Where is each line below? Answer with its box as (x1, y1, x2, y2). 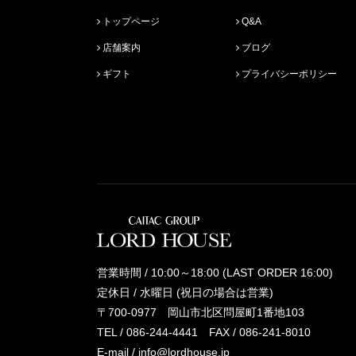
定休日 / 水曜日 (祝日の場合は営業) (97, 286, 273, 300)
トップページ (103, 15, 160, 27)
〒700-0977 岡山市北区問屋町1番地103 (97, 306, 304, 319)
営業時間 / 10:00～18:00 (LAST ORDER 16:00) (97, 266, 344, 280)
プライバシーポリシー (242, 68, 338, 79)
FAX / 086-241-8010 (198, 326, 311, 339)
